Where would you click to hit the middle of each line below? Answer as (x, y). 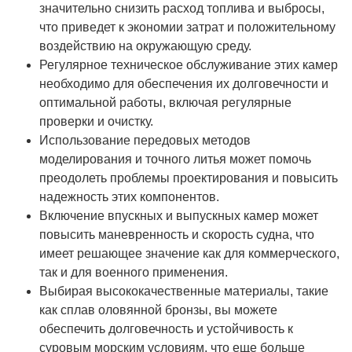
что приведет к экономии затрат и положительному (187, 27)
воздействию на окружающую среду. (145, 46)
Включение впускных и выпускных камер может (179, 215)
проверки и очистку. (96, 121)
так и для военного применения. (134, 272)
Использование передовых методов (145, 140)
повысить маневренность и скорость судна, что (177, 234)
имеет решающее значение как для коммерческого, (189, 253)
